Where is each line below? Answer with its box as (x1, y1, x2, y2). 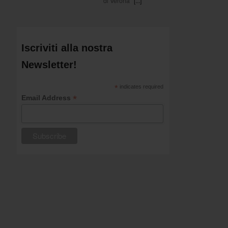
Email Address (21, 94, 73, 102)
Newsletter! (21, 59, 77, 71)
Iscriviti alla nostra (21, 42, 112, 54)
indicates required (118, 83, 164, 90)
